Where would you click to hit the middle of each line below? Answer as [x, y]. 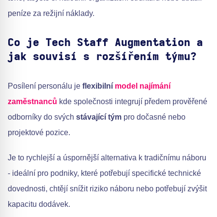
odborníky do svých [42, 117]
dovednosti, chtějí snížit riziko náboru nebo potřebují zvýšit [107, 188]
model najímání [143, 86]
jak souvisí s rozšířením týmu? [102, 56]
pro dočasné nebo [154, 117]
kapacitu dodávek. [39, 204]
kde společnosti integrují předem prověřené [132, 101]
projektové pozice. [39, 132]
